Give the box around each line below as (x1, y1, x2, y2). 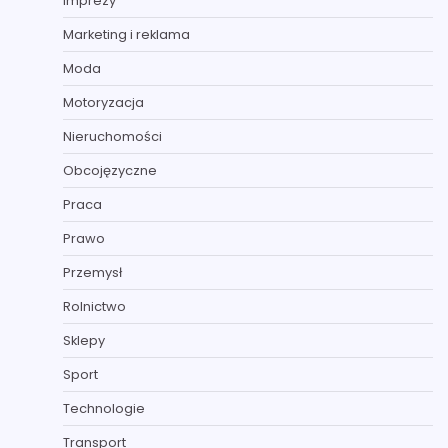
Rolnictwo (63, 297, 126, 317)
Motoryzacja (63, 93, 144, 113)
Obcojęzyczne (63, 161, 157, 181)
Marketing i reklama (63, 25, 190, 45)
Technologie (63, 399, 145, 419)
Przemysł (63, 263, 122, 283)
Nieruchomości (63, 127, 162, 147)
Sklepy (63, 331, 105, 351)
